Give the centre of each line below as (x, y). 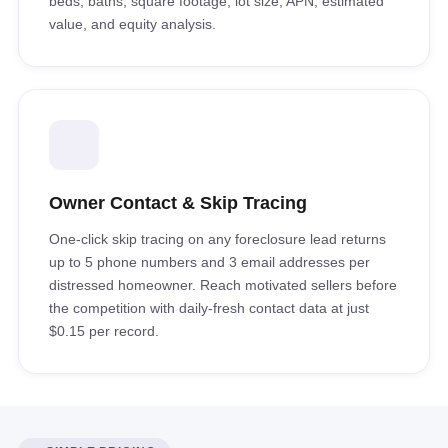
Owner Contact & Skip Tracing (178, 203)
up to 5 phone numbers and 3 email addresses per (209, 262)
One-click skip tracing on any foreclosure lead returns (217, 239)
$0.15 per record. (104, 331)
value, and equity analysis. (132, 24)
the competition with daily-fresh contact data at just (209, 308)
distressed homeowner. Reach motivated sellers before (223, 285)
